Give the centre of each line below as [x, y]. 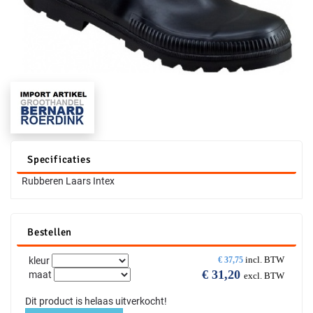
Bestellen [50, 232]
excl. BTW [264, 276]
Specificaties [59, 160]
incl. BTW [265, 260]
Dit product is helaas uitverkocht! [96, 301]
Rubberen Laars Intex [68, 181]
